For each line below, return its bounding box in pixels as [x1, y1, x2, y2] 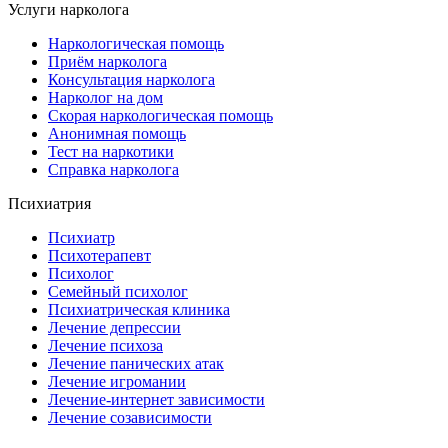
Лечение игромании [48, 373, 186, 391]
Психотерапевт [48, 247, 151, 265]
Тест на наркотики [48, 143, 174, 161]
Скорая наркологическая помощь [48, 107, 273, 125]
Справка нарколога [48, 161, 179, 179]
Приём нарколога [48, 53, 167, 71]
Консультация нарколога [48, 71, 215, 89]
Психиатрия [8, 195, 91, 213]
